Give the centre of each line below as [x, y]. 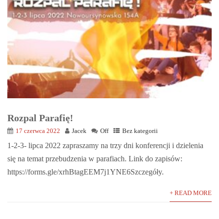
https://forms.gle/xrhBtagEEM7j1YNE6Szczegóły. [86, 172]
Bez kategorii [140, 131]
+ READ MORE [191, 193]
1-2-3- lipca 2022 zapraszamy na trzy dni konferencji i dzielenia [105, 145]
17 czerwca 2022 [38, 131]
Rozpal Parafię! [40, 118]
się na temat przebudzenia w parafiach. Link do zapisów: [95, 158]
